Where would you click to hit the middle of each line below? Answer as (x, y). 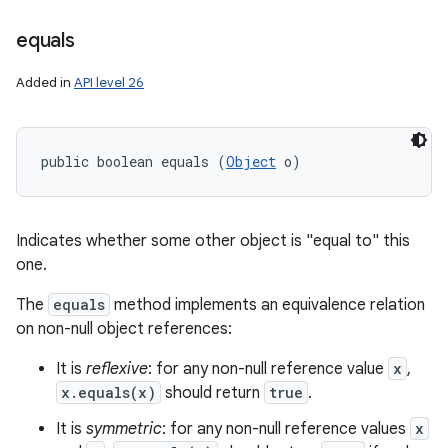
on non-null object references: (124, 329)
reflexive (117, 369)
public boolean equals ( (133, 161)
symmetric (124, 429)
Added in (45, 82)
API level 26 (109, 82)
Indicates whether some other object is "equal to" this (213, 241)
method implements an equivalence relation (267, 305)
